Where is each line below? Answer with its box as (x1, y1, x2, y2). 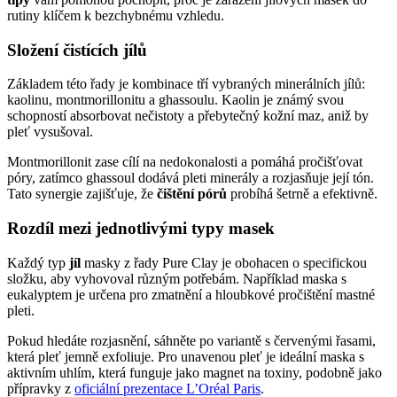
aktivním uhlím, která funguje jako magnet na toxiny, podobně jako (7, 364, 382, 380)
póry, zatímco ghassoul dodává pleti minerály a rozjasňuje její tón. (7, 170, 374, 186)
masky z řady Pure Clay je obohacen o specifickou (81, 254, 367, 270)
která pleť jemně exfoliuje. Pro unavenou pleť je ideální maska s (7, 348, 364, 364)
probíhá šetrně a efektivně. (227, 186, 378, 202)
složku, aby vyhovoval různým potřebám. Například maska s (7, 270, 346, 286)
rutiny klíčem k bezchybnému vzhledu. (7, 7, 224, 23)
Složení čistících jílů (7, 40, 147, 59)
